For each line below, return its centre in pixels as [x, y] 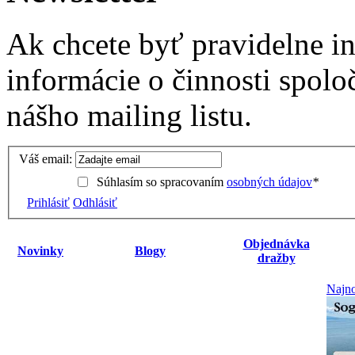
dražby [276, 258]
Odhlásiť [95, 203]
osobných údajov [269, 181]
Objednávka [276, 243]
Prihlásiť [48, 203]
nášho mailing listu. [129, 115]
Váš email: [46, 159]
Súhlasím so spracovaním [162, 181]
